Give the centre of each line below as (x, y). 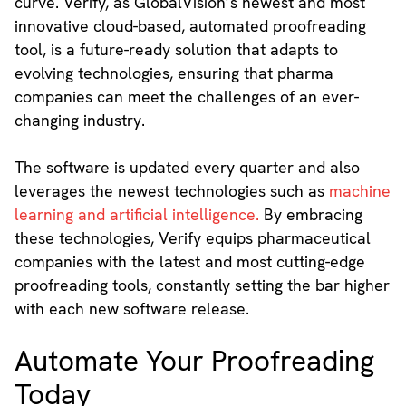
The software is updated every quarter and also (187, 168)
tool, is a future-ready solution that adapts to (176, 50)
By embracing (313, 215)
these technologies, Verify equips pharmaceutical (192, 238)
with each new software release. (131, 309)
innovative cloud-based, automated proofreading (190, 26)
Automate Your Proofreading (194, 362)
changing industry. (79, 121)
